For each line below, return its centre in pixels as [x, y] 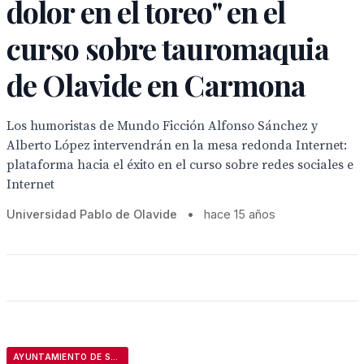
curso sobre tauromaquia [168, 48]
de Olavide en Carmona [156, 84]
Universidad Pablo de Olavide [92, 214]
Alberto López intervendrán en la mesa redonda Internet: [177, 145]
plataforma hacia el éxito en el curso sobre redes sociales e [180, 165]
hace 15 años [240, 214]
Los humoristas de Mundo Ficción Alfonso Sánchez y [162, 126]
